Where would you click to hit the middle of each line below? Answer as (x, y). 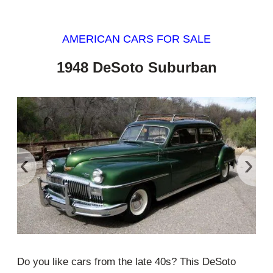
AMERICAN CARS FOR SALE (136, 39)
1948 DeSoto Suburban (136, 67)
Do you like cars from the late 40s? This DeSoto (126, 262)
